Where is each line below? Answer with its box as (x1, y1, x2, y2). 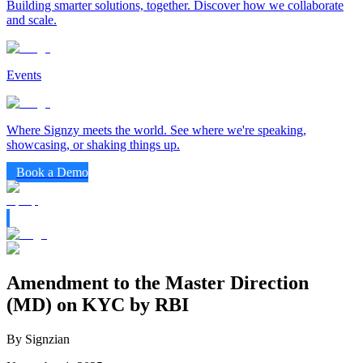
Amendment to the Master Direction (6, 271, 309, 293)
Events (6, 68, 41, 82)
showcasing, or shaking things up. (6, 138, 180, 152)
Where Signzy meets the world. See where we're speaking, (6, 123, 306, 137)
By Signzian (6, 331, 70, 346)
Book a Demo (16, 165, 88, 179)
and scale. (6, 13, 57, 27)
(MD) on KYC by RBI (6, 293, 189, 315)
